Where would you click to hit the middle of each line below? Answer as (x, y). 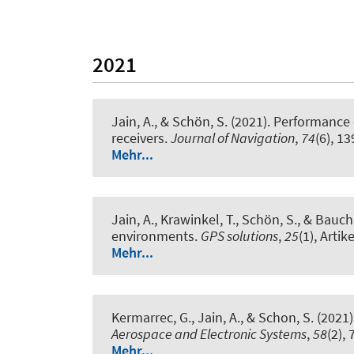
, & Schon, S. (277, 317)
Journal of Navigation (233, 137)
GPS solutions (239, 235)
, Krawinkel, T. (195, 219)
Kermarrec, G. (151, 317)
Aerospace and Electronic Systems (209, 333)
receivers (138, 137)
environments (153, 235)
